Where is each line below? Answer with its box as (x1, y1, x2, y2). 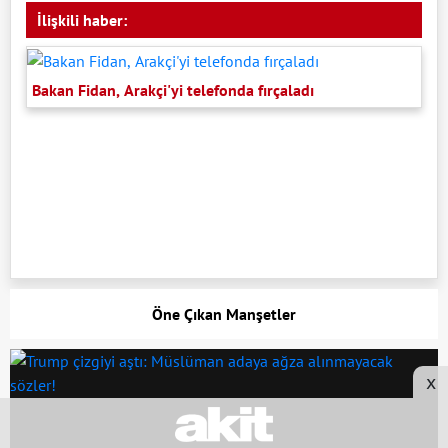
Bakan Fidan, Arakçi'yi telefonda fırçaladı (32, 80, 314, 101)
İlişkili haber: (37, 10, 127, 31)
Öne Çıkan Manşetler (152, 304, 296, 325)
